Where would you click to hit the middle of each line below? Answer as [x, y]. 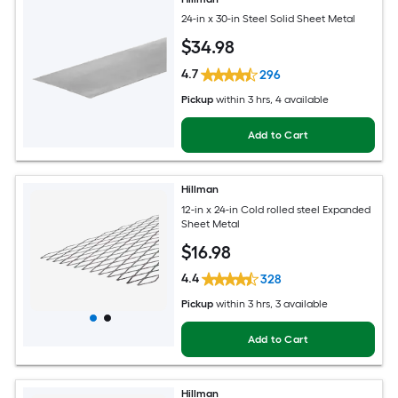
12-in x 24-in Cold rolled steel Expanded [276, 209]
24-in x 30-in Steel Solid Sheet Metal [269, 19]
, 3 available [299, 304]
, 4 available [300, 99]
